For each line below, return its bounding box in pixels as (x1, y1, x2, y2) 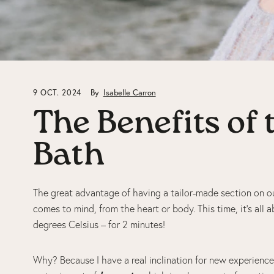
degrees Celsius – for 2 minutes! (32, 218, 168, 231)
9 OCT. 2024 (32, 87, 84, 98)
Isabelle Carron (103, 87, 156, 98)
